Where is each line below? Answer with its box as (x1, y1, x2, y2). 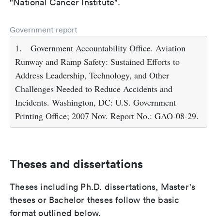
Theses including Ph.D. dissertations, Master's (10, 181, 196, 193)
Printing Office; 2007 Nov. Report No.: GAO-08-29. (15, 110, 199, 122)
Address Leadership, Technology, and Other (15, 69, 169, 81)
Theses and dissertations (10, 156, 143, 171)
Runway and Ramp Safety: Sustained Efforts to (15, 56, 180, 68)
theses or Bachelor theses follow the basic (10, 194, 180, 206)
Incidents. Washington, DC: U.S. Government (15, 96, 176, 108)
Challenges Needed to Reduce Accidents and (15, 83, 172, 95)
